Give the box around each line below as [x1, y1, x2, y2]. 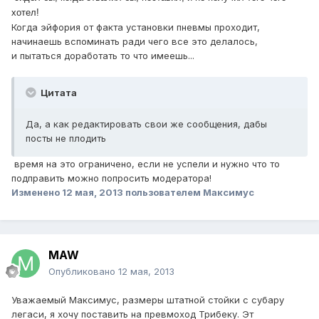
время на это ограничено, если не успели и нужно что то [11, 157, 280, 169]
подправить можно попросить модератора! [11, 172, 211, 184]
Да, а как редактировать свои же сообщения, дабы [26, 117, 267, 130]
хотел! [11, 6, 42, 18]
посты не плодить [26, 132, 106, 144]
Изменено [11, 186, 62, 198]
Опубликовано [48, 266, 118, 278]
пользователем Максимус [123, 186, 254, 198]
